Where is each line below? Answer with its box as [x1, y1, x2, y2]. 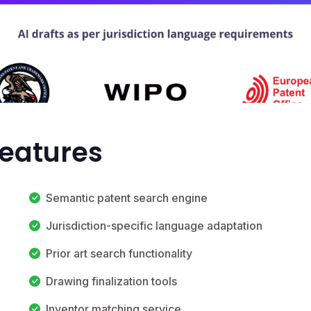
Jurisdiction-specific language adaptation [46, 218, 262, 233]
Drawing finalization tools [46, 274, 177, 288]
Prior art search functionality [46, 246, 192, 260]
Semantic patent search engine [46, 190, 208, 205]
